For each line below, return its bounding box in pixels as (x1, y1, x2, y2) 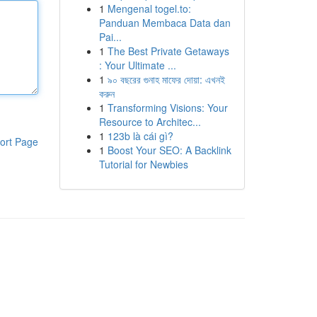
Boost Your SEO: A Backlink (107, 143, 231, 157)
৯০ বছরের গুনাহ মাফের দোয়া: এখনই (107, 72, 225, 86)
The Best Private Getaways (107, 44, 229, 58)
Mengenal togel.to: (107, 1, 191, 16)
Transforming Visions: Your (107, 100, 228, 115)
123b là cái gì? (107, 129, 173, 143)
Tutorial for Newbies (98, 157, 188, 171)
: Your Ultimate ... (98, 58, 176, 72)
